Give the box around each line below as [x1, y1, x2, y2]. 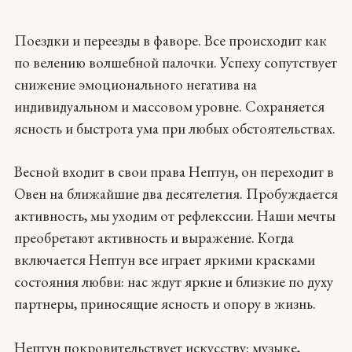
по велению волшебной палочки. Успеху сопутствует [13, 52, 337, 72]
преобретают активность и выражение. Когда [13, 228, 294, 248]
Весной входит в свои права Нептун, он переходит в [13, 162, 334, 182]
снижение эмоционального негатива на [13, 74, 257, 94]
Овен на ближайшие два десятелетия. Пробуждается [13, 184, 338, 204]
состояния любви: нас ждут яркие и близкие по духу [13, 272, 333, 292]
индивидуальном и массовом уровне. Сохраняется [13, 96, 324, 116]
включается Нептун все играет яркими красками [13, 250, 315, 270]
